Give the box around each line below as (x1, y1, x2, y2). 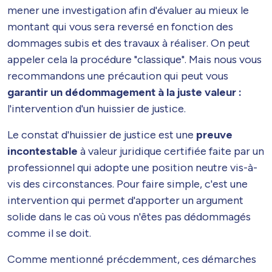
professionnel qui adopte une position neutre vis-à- (7, 161, 257, 175)
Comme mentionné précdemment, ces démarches (7, 253, 256, 267)
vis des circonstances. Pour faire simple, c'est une (7, 177, 248, 191)
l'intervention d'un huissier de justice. (7, 102, 186, 116)
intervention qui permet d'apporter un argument (7, 194, 243, 208)
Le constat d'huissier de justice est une (7, 128, 196, 142)
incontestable (7, 144, 78, 158)
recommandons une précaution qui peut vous (7, 69, 228, 83)
